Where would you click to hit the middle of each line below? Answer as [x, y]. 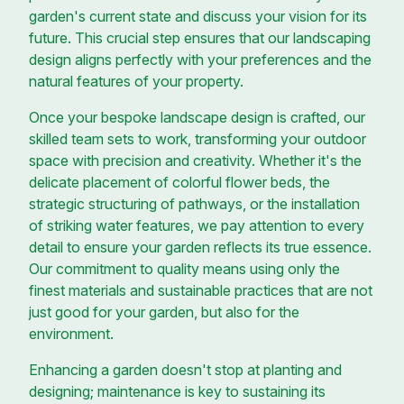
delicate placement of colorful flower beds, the [179, 182]
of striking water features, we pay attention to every [197, 225]
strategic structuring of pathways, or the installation [194, 203]
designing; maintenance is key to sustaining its [177, 391]
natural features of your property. [136, 81]
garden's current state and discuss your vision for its [198, 16]
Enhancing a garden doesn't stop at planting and [185, 369]
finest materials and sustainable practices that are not [201, 290]
